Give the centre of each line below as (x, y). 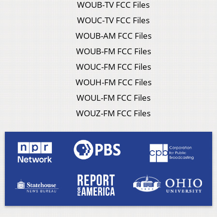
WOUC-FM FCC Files (113, 67)
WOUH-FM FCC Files (113, 82)
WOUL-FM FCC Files (113, 98)
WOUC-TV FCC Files (114, 20)
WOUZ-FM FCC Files (114, 113)
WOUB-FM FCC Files (113, 51)
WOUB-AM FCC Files (113, 36)
